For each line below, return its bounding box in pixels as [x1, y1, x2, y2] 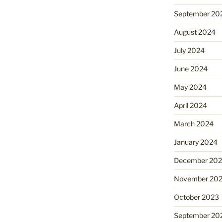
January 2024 [173, 138, 218, 147]
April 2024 [173, 101, 207, 110]
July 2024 [173, 46, 205, 55]
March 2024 [173, 119, 214, 128]
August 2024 [173, 28, 216, 37]
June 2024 [173, 64, 208, 73]
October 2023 [173, 193, 219, 202]
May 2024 [173, 83, 207, 92]
